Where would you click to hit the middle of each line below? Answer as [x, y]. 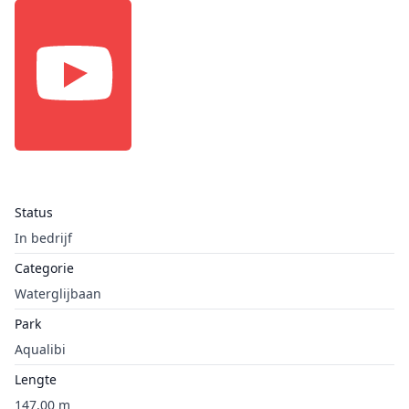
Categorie [44, 268]
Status [34, 212]
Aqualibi [40, 349]
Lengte [36, 379]
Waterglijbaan [58, 294]
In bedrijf [43, 238]
